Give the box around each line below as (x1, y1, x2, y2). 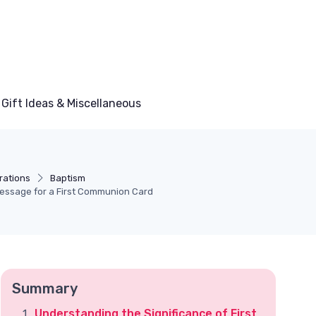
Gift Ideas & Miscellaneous (1, 97, 141, 110)
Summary (12, 280, 78, 297)
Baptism (50, 173, 86, 183)
